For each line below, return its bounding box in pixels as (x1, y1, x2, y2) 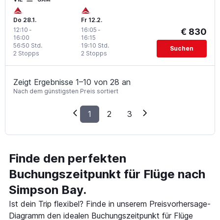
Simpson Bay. (9, 182, 86, 197)
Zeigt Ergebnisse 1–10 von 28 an (13, 77, 131, 87)
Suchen (169, 44, 193, 52)
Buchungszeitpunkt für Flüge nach (9, 166, 205, 181)
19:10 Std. (81, 41, 109, 49)
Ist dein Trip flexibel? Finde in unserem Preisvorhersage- (9, 198, 211, 209)
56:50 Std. (13, 41, 42, 49)
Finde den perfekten (9, 151, 126, 165)
